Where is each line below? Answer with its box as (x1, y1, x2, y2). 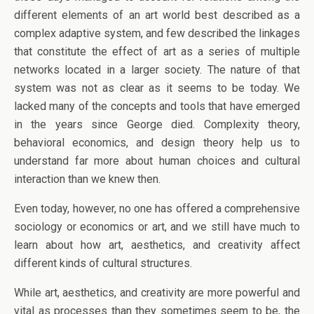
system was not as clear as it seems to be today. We (14, 81, 300, 95)
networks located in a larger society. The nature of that (14, 63, 300, 76)
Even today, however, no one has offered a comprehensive (14, 202, 300, 215)
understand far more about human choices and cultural (14, 154, 300, 168)
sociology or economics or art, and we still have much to (14, 220, 300, 233)
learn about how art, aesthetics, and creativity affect (14, 238, 300, 252)
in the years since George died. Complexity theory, (14, 118, 300, 131)
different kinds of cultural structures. (14, 257, 192, 270)
